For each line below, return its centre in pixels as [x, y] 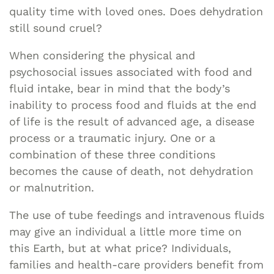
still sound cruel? [56, 28]
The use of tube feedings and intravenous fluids [137, 215]
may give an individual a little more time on [125, 231]
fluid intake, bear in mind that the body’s [120, 88]
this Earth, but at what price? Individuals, [120, 248]
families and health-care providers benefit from [136, 264]
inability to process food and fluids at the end [133, 105]
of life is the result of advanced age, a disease [132, 121]
